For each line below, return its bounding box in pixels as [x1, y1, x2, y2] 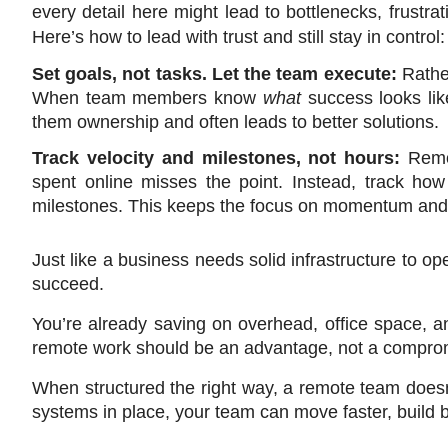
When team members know [32, 88, 263, 109]
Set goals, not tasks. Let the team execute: [32, 64, 402, 85]
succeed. [32, 274, 104, 295]
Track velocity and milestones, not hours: [32, 148, 409, 169]
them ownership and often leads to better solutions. [32, 112, 439, 133]
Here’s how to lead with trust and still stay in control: [32, 27, 445, 48]
